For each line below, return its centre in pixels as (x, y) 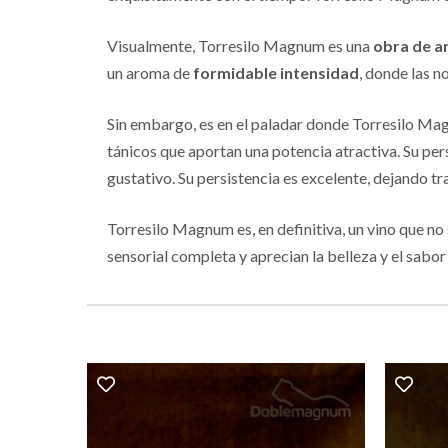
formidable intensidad (276, 73)
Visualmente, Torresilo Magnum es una (240, 46)
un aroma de (150, 73)
